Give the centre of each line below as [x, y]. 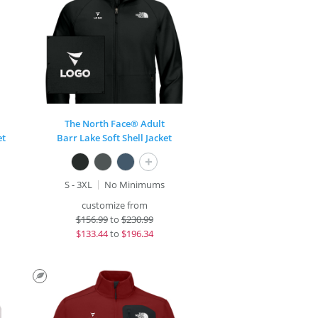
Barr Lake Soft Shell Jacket [115, 138]
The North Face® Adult [114, 124]
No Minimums [134, 185]
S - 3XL [78, 185]
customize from [114, 205]
